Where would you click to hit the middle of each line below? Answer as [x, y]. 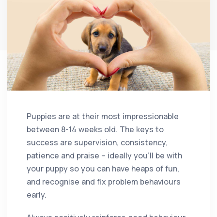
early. [37, 194]
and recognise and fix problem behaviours [104, 181]
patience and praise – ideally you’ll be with [104, 155]
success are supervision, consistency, [97, 142]
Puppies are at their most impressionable [103, 116]
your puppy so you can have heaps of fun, [103, 168]
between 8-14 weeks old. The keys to [95, 129]
